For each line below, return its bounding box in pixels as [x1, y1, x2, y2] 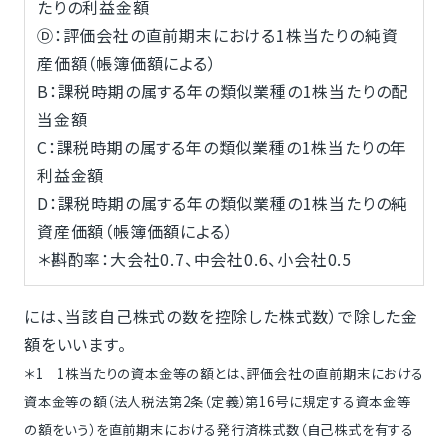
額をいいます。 [23, 332, 127, 357]
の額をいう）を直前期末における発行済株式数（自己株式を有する [23, 420, 414, 440]
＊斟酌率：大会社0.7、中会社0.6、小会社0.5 [36, 247, 352, 272]
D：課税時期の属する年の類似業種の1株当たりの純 [36, 191, 409, 216]
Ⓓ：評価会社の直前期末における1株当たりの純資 [36, 23, 399, 48]
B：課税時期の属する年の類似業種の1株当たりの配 [36, 79, 409, 104]
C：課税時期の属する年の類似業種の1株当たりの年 [36, 135, 408, 160]
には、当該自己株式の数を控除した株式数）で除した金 [23, 304, 418, 329]
